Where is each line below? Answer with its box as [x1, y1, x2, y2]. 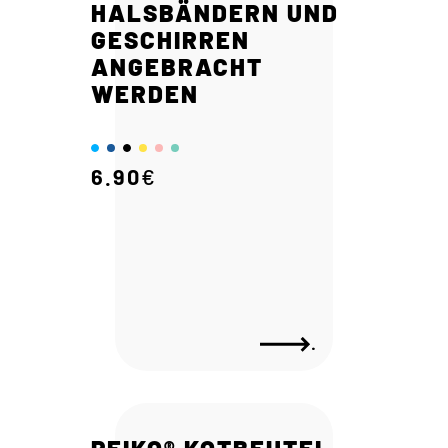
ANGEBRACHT [91, 51, 263, 81]
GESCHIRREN [91, 24, 250, 54]
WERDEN [91, 78, 199, 108]
